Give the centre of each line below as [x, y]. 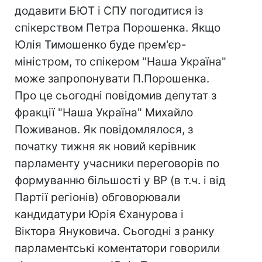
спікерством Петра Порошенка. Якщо [118, 28]
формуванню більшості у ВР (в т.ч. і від [120, 180]
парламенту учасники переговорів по [117, 163]
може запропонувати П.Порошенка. [112, 79]
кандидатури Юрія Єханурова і [99, 214]
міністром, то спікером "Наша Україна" [120, 62]
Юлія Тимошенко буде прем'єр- [101, 45]
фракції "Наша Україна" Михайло [104, 113]
